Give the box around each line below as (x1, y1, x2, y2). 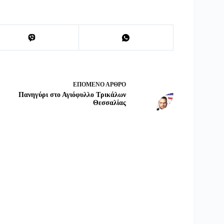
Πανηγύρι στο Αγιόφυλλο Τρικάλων (18, 90, 126, 98)
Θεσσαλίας (92, 98, 126, 106)
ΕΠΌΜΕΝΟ (72, 80, 105, 88)
